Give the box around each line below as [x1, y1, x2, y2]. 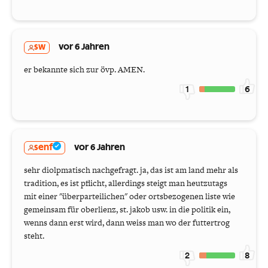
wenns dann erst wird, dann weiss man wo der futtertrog [24, 217, 230, 229]
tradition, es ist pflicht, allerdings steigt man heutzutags [24, 177, 227, 190]
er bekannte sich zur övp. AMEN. [24, 63, 145, 76]
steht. [24, 230, 44, 242]
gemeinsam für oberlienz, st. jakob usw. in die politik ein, [24, 203, 230, 216]
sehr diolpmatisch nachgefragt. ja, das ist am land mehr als [24, 164, 238, 176]
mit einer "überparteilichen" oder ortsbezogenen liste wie [24, 190, 235, 203]
